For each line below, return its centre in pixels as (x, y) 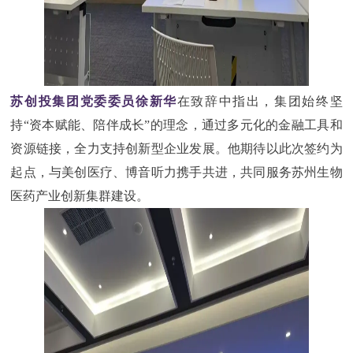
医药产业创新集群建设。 (80, 195)
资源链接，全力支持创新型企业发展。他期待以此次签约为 (176, 148)
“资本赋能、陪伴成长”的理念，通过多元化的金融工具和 (183, 124)
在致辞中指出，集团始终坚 (260, 101)
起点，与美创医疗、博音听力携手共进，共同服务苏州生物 (176, 172)
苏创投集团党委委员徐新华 (94, 101)
